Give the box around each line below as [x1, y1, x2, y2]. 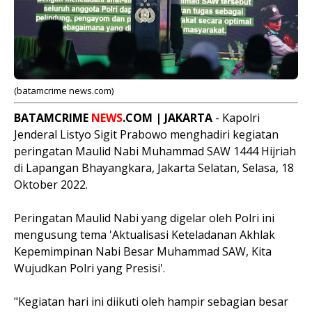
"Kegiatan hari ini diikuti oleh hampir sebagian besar [14, 294, 288, 309]
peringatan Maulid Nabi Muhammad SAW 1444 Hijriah [14, 143, 296, 159]
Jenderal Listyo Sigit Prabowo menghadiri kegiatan [14, 127, 279, 142]
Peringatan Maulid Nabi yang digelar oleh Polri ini [14, 210, 274, 226]
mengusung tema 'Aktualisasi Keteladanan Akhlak [14, 227, 275, 242]
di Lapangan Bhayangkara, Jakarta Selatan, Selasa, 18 [14, 160, 294, 175]
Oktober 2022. [14, 177, 91, 192]
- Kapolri [212, 110, 260, 125]
